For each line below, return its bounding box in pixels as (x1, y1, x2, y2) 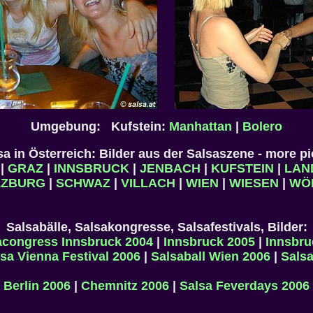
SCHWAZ (56, 176, 110, 190)
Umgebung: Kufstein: (31, 119, 169, 133)
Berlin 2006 (3, 279, 71, 293)
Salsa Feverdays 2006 (180, 279, 310, 293)
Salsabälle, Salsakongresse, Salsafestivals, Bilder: (6, 220, 307, 234)
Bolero (242, 119, 282, 133)
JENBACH (139, 161, 201, 175)
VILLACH (121, 176, 175, 190)
